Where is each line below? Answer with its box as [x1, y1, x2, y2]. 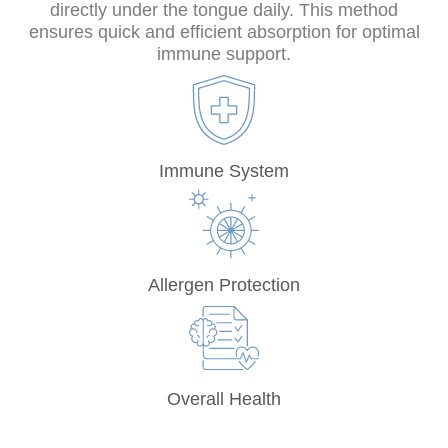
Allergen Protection [148, 275, 300, 296]
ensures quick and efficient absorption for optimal [28, 22, 420, 43]
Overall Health [167, 389, 281, 410]
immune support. [157, 44, 291, 65]
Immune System [159, 161, 289, 182]
